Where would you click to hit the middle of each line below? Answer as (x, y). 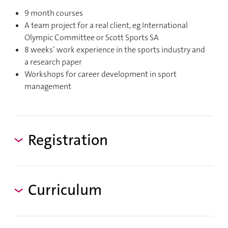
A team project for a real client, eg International (106, 25)
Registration (68, 140)
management (48, 86)
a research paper (53, 62)
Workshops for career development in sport (101, 74)
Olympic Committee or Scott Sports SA (92, 37)
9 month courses (54, 13)
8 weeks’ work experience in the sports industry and (115, 49)
